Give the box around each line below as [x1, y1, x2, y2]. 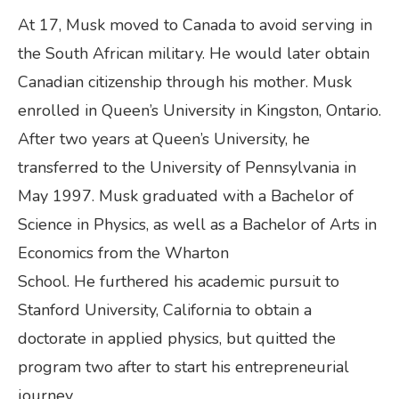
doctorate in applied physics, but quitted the [18, 328, 336, 350]
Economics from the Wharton [18, 242, 229, 265]
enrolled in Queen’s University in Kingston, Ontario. [18, 100, 381, 122]
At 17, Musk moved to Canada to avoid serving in [18, 14, 372, 37]
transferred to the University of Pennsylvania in [18, 157, 356, 179]
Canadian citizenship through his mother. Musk [18, 71, 352, 94]
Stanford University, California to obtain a [18, 299, 312, 322]
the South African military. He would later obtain [18, 43, 370, 65]
